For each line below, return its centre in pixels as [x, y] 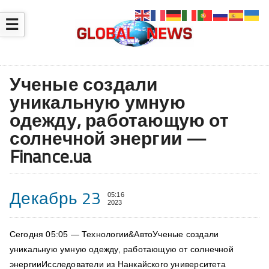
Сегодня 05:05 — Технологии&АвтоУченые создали [114, 234]
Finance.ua [50, 156]
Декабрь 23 [55, 198]
